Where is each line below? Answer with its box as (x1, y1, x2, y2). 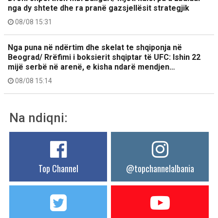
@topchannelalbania (126, 162, 194, 175)
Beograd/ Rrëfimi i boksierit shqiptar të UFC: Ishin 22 (8, 53, 200, 62)
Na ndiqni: (9, 110, 68, 125)
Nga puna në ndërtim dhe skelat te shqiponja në (8, 43, 182, 52)
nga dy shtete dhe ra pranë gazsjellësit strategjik (8, 3, 189, 13)
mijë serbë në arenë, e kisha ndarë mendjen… (8, 62, 175, 72)
